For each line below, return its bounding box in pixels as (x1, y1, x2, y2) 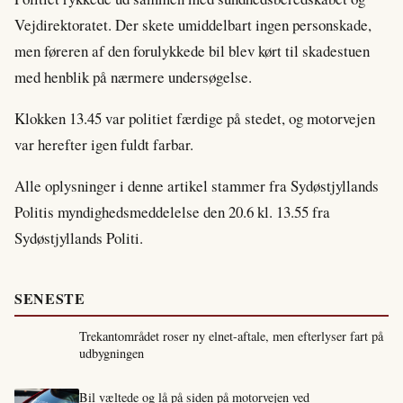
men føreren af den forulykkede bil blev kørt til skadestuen (14, 40, 370, 61)
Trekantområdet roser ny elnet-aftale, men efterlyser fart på (79, 327, 383, 345)
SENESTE (14, 287, 85, 309)
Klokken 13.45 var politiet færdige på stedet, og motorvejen (14, 107, 375, 129)
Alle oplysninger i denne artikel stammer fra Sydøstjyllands (14, 175, 379, 196)
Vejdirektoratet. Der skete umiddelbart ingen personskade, (14, 13, 372, 35)
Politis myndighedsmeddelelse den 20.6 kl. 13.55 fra (14, 201, 330, 222)
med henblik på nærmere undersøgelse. (14, 66, 252, 87)
